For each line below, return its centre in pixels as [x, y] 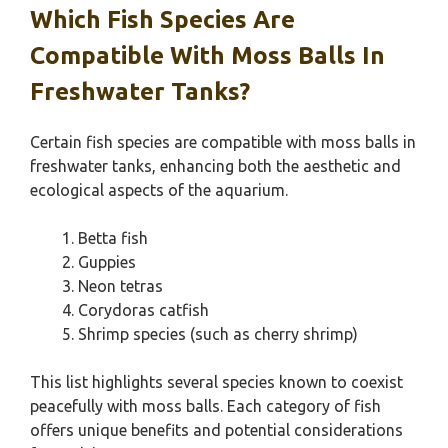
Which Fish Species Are [162, 19]
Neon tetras [120, 286]
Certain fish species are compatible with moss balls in [223, 142]
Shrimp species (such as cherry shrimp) [218, 334]
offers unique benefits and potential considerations [216, 430]
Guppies [107, 262]
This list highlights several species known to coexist [216, 382]
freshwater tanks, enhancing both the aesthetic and [215, 166]
